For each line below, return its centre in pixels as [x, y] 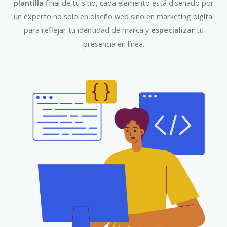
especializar [173, 30]
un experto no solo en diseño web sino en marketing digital [113, 16]
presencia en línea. [113, 43]
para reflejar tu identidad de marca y [87, 30]
